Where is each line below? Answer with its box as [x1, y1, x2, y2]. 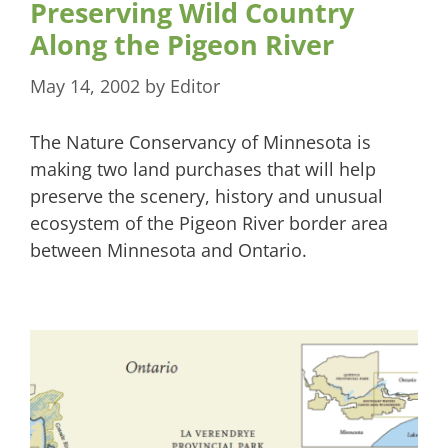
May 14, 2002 [30, 73, 140, 98]
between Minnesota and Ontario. [30, 237, 307, 262]
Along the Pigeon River [30, 25, 334, 63]
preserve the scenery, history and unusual [30, 183, 383, 208]
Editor [170, 73, 220, 98]
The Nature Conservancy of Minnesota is [30, 129, 371, 154]
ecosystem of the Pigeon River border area [30, 210, 388, 235]
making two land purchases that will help [30, 156, 376, 181]
